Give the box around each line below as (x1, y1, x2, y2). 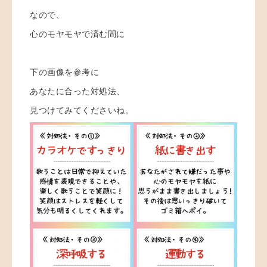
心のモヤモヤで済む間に (30, 29, 125, 39)
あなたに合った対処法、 (30, 86, 125, 96)
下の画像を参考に (30, 67, 99, 77)
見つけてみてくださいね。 (30, 105, 133, 115)
